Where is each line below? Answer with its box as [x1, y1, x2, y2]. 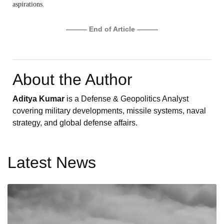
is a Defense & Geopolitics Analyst [64, 94, 188, 103]
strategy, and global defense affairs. [12, 118, 137, 127]
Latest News [7, 153, 96, 171]
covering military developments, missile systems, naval [12, 106, 206, 115]
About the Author [12, 70, 132, 88]
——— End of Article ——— [66, 24, 158, 33]
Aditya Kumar [12, 94, 64, 103]
